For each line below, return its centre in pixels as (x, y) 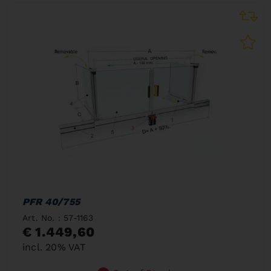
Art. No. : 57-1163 (58, 218)
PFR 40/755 (51, 202)
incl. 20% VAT (54, 247)
